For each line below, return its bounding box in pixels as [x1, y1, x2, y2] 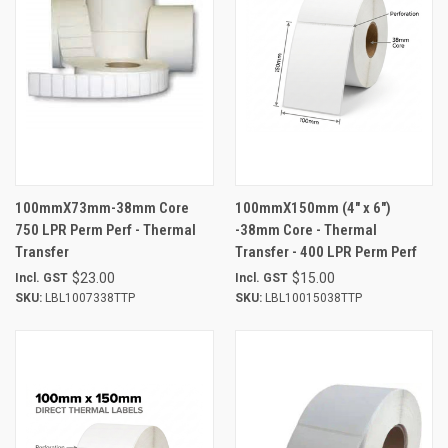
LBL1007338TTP [42, 290, 135, 305]
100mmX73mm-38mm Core [15, 198, 189, 217]
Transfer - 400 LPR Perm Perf [234, 242, 417, 261]
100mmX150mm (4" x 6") [234, 198, 391, 217]
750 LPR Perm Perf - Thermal [15, 220, 196, 239]
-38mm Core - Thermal [234, 220, 377, 239]
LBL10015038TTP [261, 290, 362, 305]
